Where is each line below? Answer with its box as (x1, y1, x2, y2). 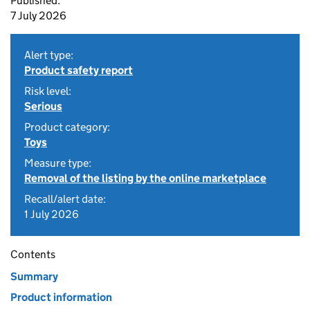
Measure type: (24, 156, 91, 170)
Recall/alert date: (24, 192, 106, 206)
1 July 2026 (24, 208, 79, 221)
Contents (10, 248, 55, 261)
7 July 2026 (10, 9, 66, 22)
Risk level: (24, 84, 71, 98)
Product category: (24, 120, 110, 134)
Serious (24, 100, 62, 113)
